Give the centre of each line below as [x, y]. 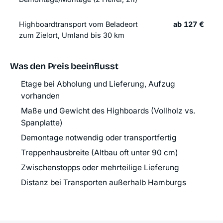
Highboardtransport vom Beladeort [78, 24]
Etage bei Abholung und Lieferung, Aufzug [98, 84]
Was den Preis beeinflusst [64, 66]
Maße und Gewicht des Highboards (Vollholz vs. [108, 111]
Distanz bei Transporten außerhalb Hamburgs [104, 183]
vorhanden [40, 96]
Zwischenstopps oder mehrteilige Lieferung [100, 168]
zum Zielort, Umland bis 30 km [72, 35]
